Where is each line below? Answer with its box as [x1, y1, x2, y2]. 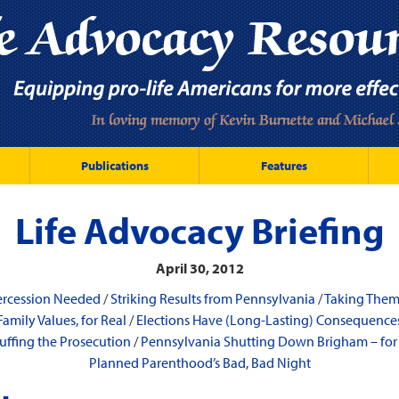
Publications [80, 158, 149, 174]
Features [260, 158, 307, 174]
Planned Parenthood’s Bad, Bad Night [88, 354, 311, 371]
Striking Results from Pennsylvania [110, 289, 315, 307]
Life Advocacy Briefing [14, 206, 385, 254]
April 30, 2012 [155, 259, 244, 277]
